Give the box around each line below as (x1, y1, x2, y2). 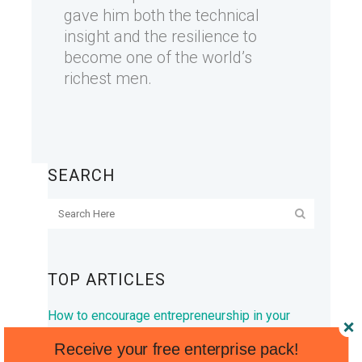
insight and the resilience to (64, 27, 257, 47)
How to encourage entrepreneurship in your (48, 308, 290, 324)
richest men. (64, 69, 152, 89)
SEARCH (48, 166, 116, 186)
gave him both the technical (64, 6, 259, 26)
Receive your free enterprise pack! (53, 339, 299, 359)
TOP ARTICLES (48, 270, 166, 290)
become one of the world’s (64, 48, 252, 68)
